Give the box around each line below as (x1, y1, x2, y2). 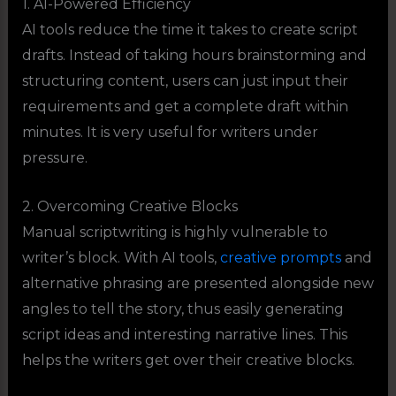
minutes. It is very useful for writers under (21, 124, 318, 141)
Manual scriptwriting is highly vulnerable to (21, 223, 328, 240)
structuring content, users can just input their (21, 72, 348, 90)
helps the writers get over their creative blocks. (21, 351, 354, 369)
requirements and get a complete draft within (21, 98, 348, 116)
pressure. (21, 149, 88, 167)
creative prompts (216, 248, 341, 266)
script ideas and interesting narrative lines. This (21, 325, 347, 343)
